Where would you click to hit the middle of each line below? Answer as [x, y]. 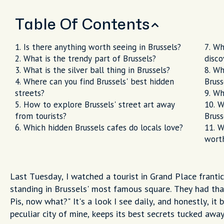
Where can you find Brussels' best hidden [99, 81]
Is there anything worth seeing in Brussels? [102, 47]
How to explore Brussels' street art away [99, 104]
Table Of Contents [82, 25]
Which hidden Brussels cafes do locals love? [103, 127]
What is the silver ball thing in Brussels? [97, 70]
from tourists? [41, 116]
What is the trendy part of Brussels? [90, 58]
